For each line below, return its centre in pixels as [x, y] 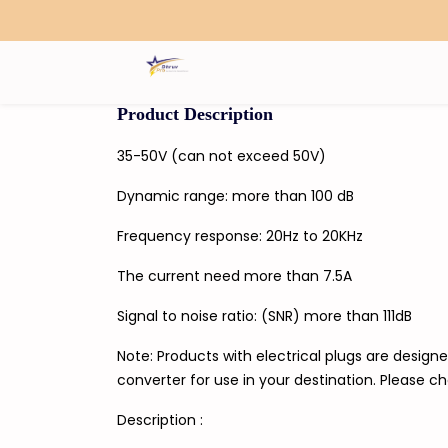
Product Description [195, 114]
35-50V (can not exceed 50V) [221, 156]
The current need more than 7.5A [234, 276]
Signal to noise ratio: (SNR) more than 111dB [264, 316]
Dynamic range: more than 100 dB [235, 196]
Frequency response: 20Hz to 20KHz [240, 236]
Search [215, 30]
